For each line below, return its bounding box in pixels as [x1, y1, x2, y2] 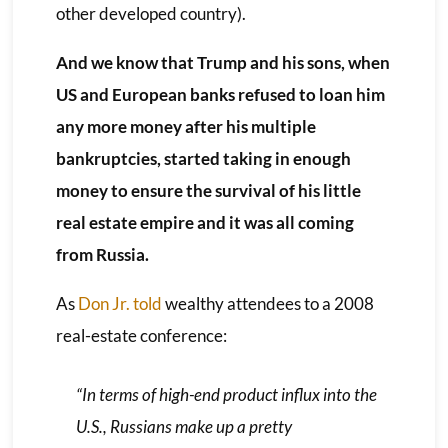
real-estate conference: [55, 324, 227, 346]
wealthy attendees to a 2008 [161, 292, 374, 314]
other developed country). [55, 2, 246, 24]
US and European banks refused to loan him [55, 83, 385, 105]
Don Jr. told [77, 292, 162, 314]
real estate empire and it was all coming [55, 211, 354, 233]
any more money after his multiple [55, 115, 316, 137]
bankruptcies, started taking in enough [55, 147, 351, 169]
